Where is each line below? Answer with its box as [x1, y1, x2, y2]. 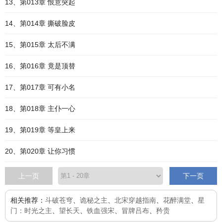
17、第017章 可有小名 [5, 83, 75, 91]
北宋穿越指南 [114, 196, 156, 204]
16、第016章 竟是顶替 [5, 62, 75, 70]
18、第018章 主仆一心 [5, 105, 75, 112]
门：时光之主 [10, 207, 52, 215]
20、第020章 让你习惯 [5, 147, 75, 155]
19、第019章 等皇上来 [5, 126, 75, 134]
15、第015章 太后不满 [5, 41, 75, 49]
